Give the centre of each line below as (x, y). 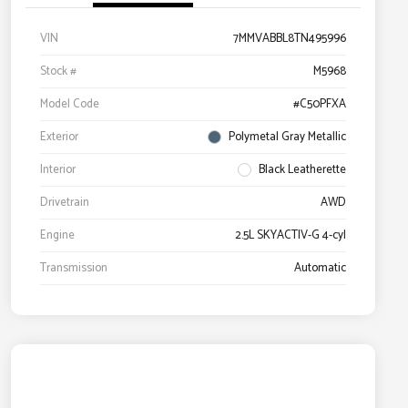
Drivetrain (65, 203)
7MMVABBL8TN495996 (290, 39)
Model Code (70, 105)
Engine (57, 236)
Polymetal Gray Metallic (287, 138)
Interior (58, 170)
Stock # (58, 72)
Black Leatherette (302, 170)
